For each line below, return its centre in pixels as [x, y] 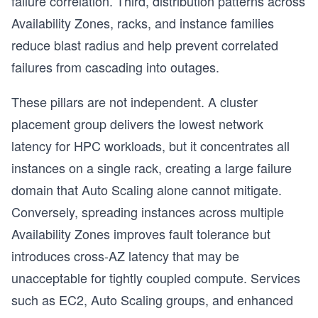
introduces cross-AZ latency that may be [125, 256]
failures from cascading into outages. [115, 67]
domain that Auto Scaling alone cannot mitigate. [147, 190]
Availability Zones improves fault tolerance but [141, 234]
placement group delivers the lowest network [137, 124]
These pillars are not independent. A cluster [135, 102]
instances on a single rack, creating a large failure [152, 168]
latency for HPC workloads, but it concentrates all [150, 146]
